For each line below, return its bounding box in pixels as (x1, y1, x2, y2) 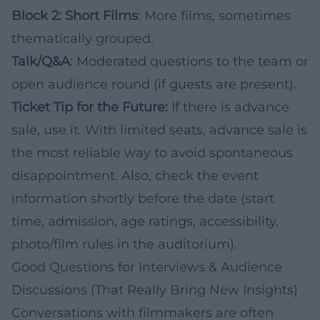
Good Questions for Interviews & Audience (11, 259, 282, 275)
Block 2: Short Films (11, 7, 138, 24)
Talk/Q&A (11, 53, 70, 69)
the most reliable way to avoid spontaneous (11, 144, 293, 161)
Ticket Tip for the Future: (11, 99, 168, 115)
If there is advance (168, 99, 289, 115)
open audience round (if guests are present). (11, 76, 296, 92)
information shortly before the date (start (11, 190, 274, 206)
